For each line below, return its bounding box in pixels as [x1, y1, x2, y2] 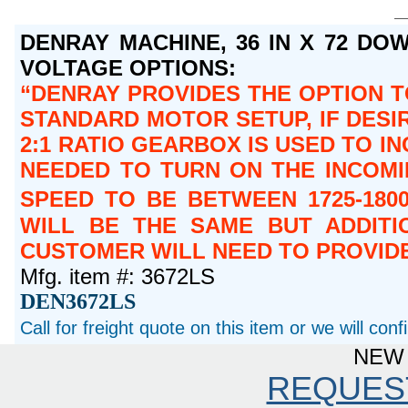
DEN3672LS [20, 289, 137, 313]
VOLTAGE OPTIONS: [20, 55, 237, 80]
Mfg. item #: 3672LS [20, 263, 216, 289]
